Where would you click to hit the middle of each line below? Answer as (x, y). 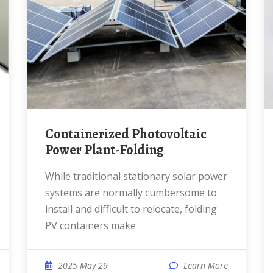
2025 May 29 (83, 265)
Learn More (206, 265)
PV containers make (90, 225)
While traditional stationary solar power (50, 176)
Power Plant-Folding (104, 150)
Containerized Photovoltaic (49, 134)
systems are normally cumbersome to (131, 193)
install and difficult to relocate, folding (131, 209)
